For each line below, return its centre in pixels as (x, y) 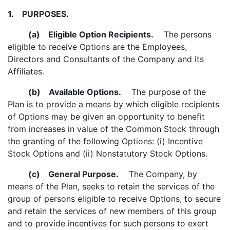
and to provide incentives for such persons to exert (108, 223)
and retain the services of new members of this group (112, 211)
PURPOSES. (41, 14)
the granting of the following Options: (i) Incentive (105, 141)
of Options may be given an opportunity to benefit (106, 117)
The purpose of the (164, 92)
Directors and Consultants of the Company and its (106, 59)
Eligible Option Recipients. (97, 34)
